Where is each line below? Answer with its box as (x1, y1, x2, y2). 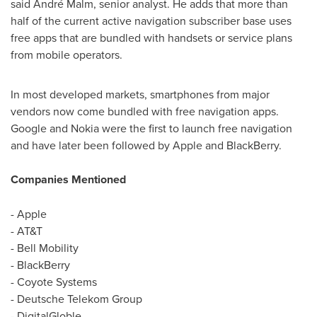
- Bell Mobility (11, 240, 79, 256)
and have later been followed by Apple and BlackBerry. (11, 137, 282, 154)
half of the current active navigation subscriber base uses (11, 13, 292, 29)
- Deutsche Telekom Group (11, 291, 142, 307)
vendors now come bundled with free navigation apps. (11, 103, 279, 120)
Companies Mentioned (11, 171, 126, 188)
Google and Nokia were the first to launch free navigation (11, 120, 292, 137)
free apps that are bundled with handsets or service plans (11, 30, 292, 46)
